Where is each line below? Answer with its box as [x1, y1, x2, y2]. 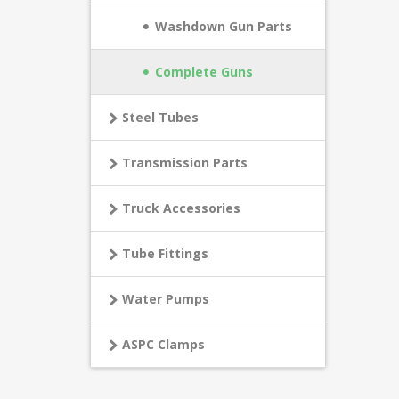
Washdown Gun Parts [155, 18, 292, 35]
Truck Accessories [122, 199, 240, 216]
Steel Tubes [122, 109, 199, 126]
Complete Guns [155, 63, 253, 80]
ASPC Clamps [122, 336, 205, 353]
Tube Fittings [122, 245, 208, 262]
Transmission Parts [122, 154, 248, 171]
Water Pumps [122, 290, 209, 307]
